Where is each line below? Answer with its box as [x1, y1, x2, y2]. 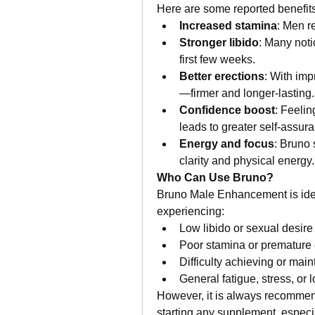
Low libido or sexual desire [179, 222, 313, 234]
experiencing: [157, 205, 224, 217]
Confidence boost [179, 104, 275, 116]
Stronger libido [179, 37, 259, 49]
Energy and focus [179, 138, 274, 150]
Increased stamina [179, 20, 277, 32]
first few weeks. [179, 53, 255, 65]
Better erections [179, 70, 264, 82]
